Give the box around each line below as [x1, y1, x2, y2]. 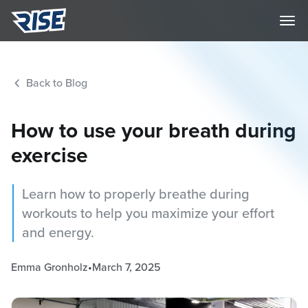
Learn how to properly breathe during [22, 184, 250, 204]
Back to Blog [23, 75, 87, 90]
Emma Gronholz [11, 259, 88, 275]
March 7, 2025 [92, 259, 161, 275]
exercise [11, 140, 88, 170]
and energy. [22, 222, 94, 243]
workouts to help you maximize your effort [22, 203, 274, 223]
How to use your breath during [11, 115, 296, 146]
